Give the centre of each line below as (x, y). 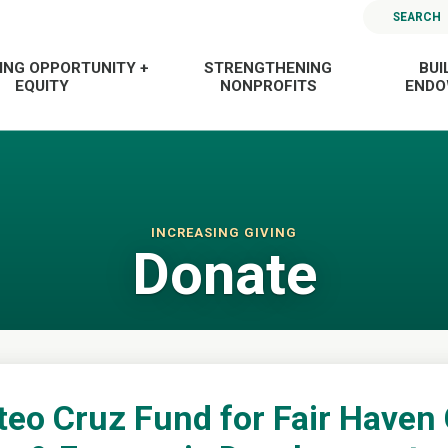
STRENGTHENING (268, 67)
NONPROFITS (268, 85)
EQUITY (42, 85)
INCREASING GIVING (224, 232)
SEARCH (417, 16)
